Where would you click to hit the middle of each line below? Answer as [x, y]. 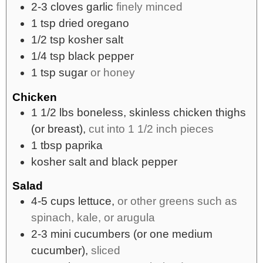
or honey [113, 73]
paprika [84, 145]
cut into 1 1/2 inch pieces [151, 129]
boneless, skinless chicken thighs [161, 112]
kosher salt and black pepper [104, 161]
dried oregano [94, 23]
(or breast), [58, 129]
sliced [106, 250]
